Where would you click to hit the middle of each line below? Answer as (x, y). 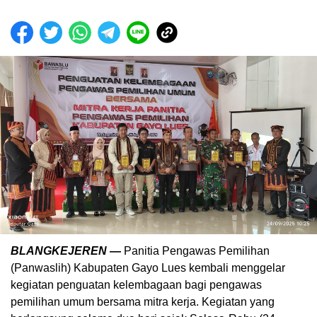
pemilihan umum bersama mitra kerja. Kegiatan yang (143, 301)
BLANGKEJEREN (60, 250)
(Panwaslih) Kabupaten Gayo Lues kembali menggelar (148, 267)
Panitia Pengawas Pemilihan (195, 250)
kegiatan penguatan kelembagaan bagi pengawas (136, 284)
